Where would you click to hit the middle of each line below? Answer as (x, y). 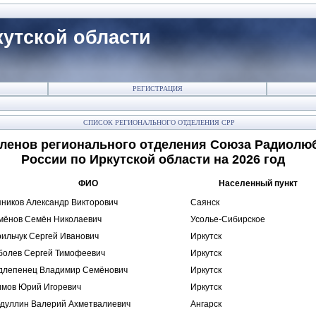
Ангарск (206, 304)
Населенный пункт (258, 183)
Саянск (205, 202)
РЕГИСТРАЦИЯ (157, 89)
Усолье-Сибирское (228, 219)
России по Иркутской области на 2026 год (153, 159)
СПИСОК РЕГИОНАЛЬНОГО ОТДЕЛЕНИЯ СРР (158, 122)
